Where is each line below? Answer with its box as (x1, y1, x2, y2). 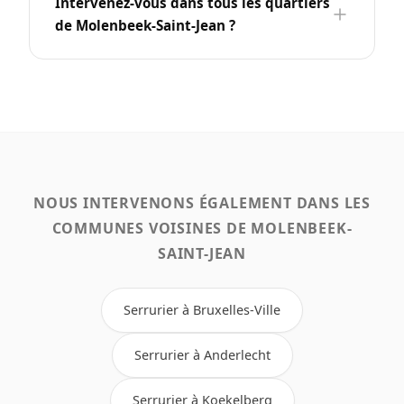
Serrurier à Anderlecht (133, 345, 271, 363)
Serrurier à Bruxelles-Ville (124, 300, 280, 318)
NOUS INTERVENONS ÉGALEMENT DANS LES (33, 192, 371, 213)
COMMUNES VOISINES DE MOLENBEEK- (51, 217, 353, 238)
